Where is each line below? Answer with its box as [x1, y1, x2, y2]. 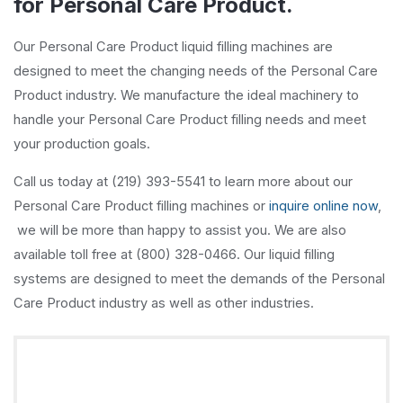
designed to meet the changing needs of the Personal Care [13, 63, 378, 80]
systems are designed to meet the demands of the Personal [13, 270, 385, 287]
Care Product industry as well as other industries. [13, 294, 314, 311]
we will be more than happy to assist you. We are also [13, 221, 346, 238]
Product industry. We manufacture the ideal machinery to [13, 87, 359, 104]
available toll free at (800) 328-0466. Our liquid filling [13, 246, 335, 263]
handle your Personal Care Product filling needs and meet [13, 112, 366, 129]
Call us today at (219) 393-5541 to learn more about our [13, 173, 353, 190]
